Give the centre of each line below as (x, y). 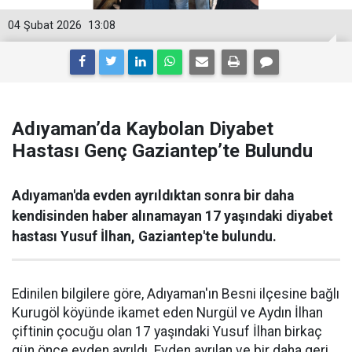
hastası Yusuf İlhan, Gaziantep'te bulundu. (144, 236)
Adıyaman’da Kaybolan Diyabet (143, 129)
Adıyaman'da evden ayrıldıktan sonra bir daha (153, 196)
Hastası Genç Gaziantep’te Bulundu (162, 151)
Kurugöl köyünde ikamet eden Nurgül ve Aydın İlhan (167, 313)
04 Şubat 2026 (45, 26)
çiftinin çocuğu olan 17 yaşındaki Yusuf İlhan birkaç (167, 332)
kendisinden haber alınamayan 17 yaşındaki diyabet (172, 216)
